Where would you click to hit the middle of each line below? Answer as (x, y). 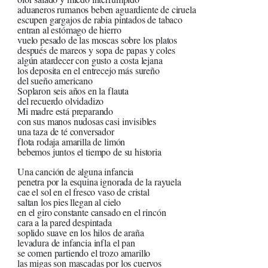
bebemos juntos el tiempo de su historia (89, 152)
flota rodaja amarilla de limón (71, 142)
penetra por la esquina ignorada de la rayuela (99, 182)
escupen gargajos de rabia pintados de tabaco (100, 20)
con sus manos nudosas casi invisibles (87, 121)
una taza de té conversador (66, 132)
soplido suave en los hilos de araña (81, 233)
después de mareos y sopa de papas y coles (96, 50)
